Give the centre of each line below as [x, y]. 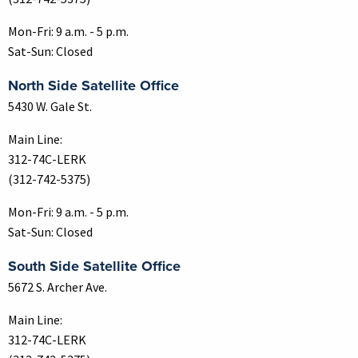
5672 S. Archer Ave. [58, 286]
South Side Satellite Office [94, 266]
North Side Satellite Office [93, 85]
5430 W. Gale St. [50, 106]
